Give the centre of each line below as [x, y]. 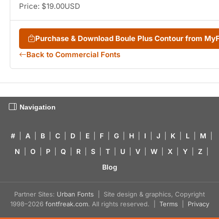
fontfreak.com [66, 204]
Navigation [38, 107]
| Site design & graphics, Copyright [149, 194]
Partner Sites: [35, 194]
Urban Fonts [75, 194]
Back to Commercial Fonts [73, 55]
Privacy [198, 204]
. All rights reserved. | [123, 204]
